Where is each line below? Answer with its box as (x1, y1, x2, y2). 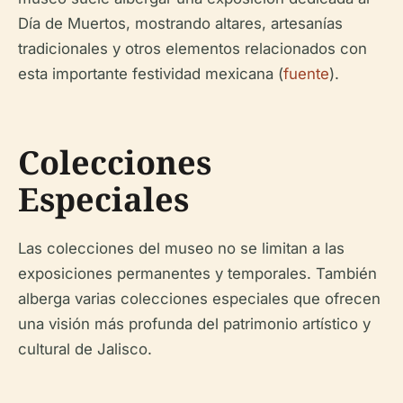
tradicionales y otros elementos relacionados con (18, 39, 367, 58)
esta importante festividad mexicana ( (18, 64, 283, 83)
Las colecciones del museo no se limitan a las (18, 238, 345, 257)
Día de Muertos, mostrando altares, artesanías (18, 13, 343, 32)
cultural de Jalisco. (18, 339, 152, 358)
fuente (283, 64, 329, 83)
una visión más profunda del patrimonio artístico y (18, 314, 371, 333)
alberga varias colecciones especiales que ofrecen (18, 289, 381, 308)
